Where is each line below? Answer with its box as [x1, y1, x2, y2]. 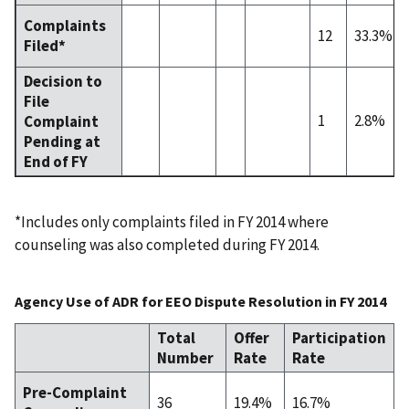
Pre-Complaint [23, 382, 127, 403]
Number [157, 347, 214, 368]
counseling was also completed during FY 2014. [15, 234, 320, 255]
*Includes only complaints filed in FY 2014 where [15, 211, 329, 232]
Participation [292, 327, 386, 348]
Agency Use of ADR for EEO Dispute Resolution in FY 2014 [15, 291, 386, 310]
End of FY [24, 151, 88, 172]
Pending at [24, 131, 100, 152]
